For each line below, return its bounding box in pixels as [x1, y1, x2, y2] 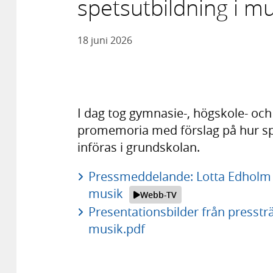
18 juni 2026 [77, 34, 132, 48]
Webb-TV [140, 189, 177, 200]
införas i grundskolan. [77, 138, 200, 155]
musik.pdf [88, 221, 145, 237]
